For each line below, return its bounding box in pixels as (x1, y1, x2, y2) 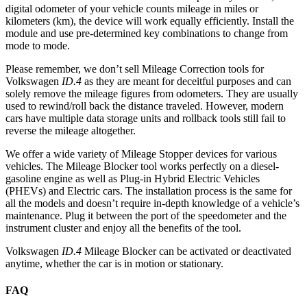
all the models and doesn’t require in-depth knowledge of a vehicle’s (5, 197, 299, 210)
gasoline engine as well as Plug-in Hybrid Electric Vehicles (5, 173, 260, 185)
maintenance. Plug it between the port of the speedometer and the (5, 210, 286, 222)
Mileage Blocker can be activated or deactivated (84, 245, 291, 258)
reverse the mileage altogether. (5, 125, 136, 137)
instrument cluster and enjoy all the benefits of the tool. (5, 222, 241, 234)
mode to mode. (5, 40, 70, 52)
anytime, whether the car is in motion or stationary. (5, 258, 223, 270)
